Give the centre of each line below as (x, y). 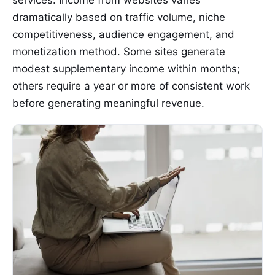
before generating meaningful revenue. (108, 103)
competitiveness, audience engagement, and (123, 34)
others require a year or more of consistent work (131, 86)
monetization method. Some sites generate (119, 51)
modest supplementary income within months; (126, 68)
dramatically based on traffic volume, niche (119, 17)
